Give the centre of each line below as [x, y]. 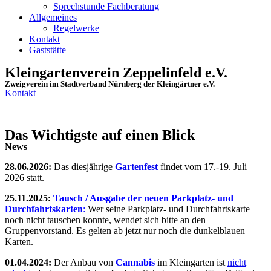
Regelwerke [76, 28]
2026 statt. [24, 178]
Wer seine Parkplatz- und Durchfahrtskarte [168, 209]
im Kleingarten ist [191, 262]
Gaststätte [47, 50]
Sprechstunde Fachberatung [106, 6]
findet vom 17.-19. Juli [202, 167]
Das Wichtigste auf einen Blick [100, 135]
